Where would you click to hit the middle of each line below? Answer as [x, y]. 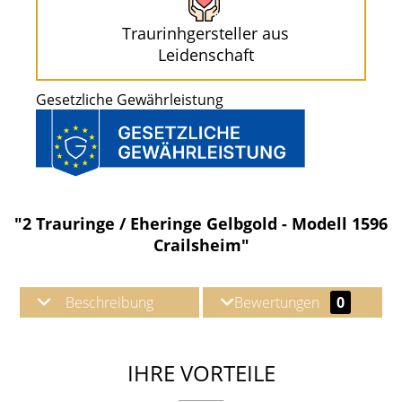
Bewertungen [279, 302]
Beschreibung [109, 302]
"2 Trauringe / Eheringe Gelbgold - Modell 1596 [201, 223]
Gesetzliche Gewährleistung [130, 100]
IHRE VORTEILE [201, 372]
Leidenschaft [205, 55]
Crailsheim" [201, 245]
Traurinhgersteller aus [205, 33]
